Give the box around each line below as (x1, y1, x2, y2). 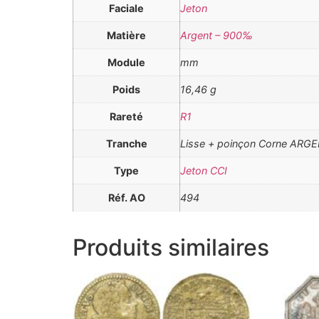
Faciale (109, 1, 144, 14)
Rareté (110, 110, 143, 122)
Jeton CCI (180, 164, 227, 177)
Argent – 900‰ (180, 28, 253, 41)
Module (108, 56, 145, 68)
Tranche (105, 137, 147, 150)
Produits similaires (73, 233, 269, 261)
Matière (107, 28, 146, 41)
